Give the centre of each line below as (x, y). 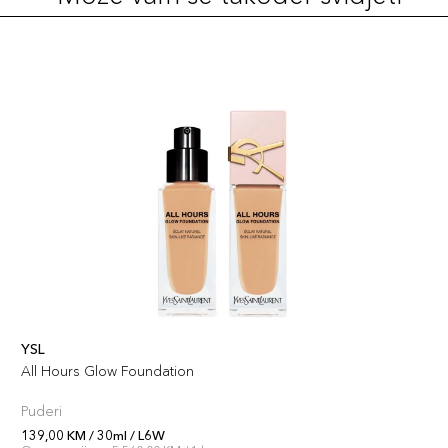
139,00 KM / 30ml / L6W (93, 435)
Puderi (41, 411)
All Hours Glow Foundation (107, 371)
